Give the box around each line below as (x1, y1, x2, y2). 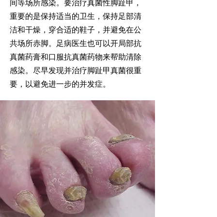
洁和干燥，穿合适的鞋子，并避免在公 (10, 24, 141, 34)
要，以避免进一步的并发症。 (10, 78, 110, 89)
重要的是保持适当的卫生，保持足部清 (10, 11, 141, 21)
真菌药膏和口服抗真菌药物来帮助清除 (10, 51, 141, 62)
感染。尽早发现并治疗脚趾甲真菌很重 (10, 65, 141, 75)
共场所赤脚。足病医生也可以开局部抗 (10, 38, 141, 48)
